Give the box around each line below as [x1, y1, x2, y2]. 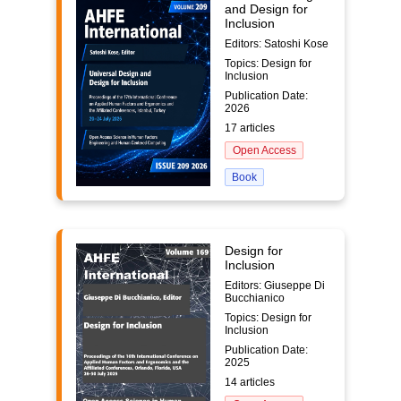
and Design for [225, 2, 308, 16]
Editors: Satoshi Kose [225, 38, 328, 50]
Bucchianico [225, 292, 285, 304]
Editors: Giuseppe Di [225, 279, 325, 292]
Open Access [232, 144, 296, 157]
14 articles [225, 376, 275, 388]
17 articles [225, 122, 275, 134]
